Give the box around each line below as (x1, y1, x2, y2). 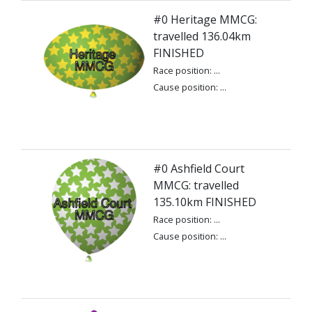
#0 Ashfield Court (153, 161, 244, 176)
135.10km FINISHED (153, 194, 256, 210)
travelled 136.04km (153, 29, 251, 44)
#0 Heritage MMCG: (153, 12, 257, 27)
